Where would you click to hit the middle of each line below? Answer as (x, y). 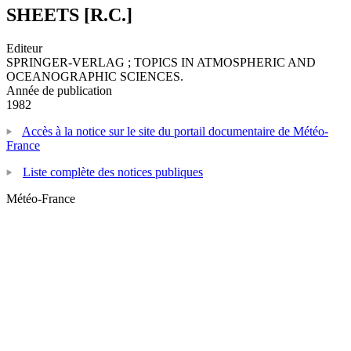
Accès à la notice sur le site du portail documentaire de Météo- (175, 131)
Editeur (24, 48)
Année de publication (59, 90)
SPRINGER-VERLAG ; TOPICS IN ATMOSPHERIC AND (161, 62)
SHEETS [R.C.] (69, 14)
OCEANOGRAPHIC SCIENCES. (95, 76)
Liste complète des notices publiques (113, 172)
